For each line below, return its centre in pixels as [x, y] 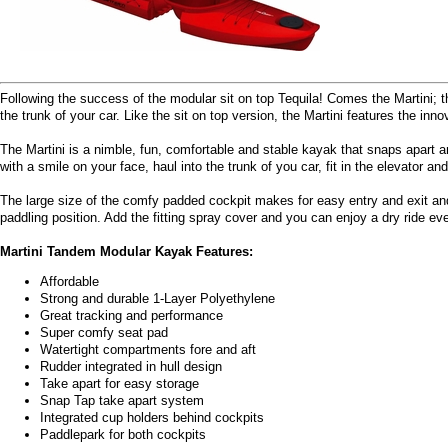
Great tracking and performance [131, 315]
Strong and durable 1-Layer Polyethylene [157, 298]
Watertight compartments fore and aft [148, 349]
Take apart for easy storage [119, 383]
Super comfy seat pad [104, 332]
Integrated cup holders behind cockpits [152, 417]
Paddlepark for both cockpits [123, 434]
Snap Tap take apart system [122, 400]
